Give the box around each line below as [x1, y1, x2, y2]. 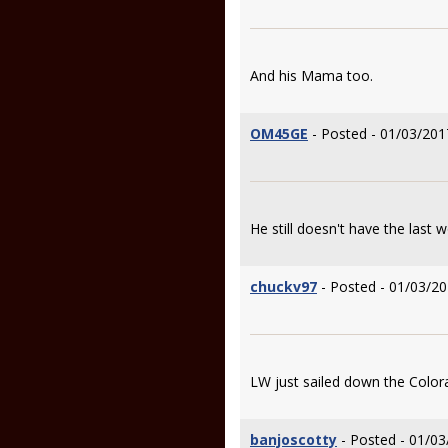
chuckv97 [250, 277, 317, 296]
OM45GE [250, 124, 308, 143]
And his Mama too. [250, 66, 373, 85]
